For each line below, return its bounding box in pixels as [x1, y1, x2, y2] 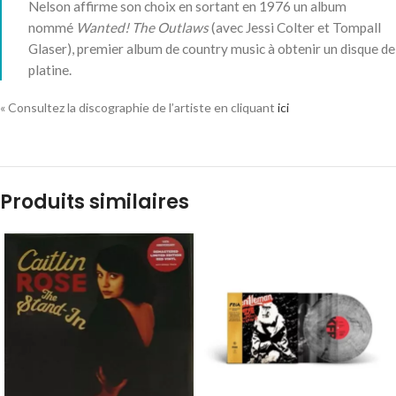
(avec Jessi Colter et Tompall [209, 19, 381, 35]
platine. [28, 62, 72, 78]
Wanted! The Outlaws [76, 19, 209, 35]
